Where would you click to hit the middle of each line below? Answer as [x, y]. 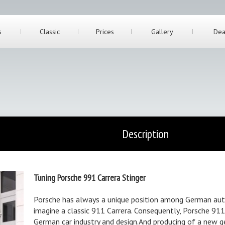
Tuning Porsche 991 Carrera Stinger [90, 178]
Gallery [162, 32]
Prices [105, 32]
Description [145, 134]
